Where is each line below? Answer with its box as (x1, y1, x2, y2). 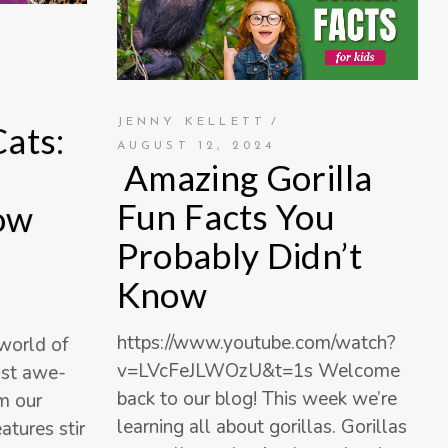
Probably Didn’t (116, 234, 362, 277)
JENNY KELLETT (116, 116, 267, 129)
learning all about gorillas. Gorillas (116, 414, 407, 441)
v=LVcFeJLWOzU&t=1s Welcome (116, 358, 400, 385)
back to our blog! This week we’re (116, 386, 397, 413)
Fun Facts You (116, 195, 336, 238)
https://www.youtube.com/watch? (116, 330, 396, 357)
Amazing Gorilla (116, 156, 373, 199)
